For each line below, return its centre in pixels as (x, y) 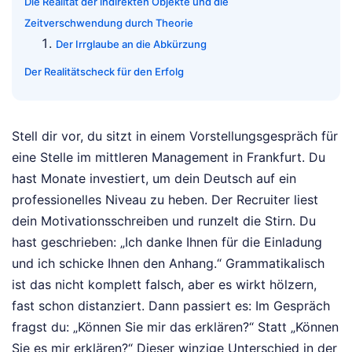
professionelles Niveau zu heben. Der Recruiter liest (165, 200)
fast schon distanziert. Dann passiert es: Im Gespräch (171, 306)
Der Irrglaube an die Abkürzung (131, 44)
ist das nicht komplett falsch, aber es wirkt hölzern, (164, 285)
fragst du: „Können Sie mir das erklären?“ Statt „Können (175, 327)
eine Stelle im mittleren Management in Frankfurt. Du (169, 158)
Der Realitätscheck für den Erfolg (104, 72)
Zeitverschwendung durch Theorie (109, 23)
